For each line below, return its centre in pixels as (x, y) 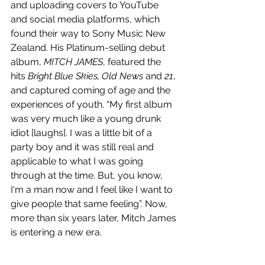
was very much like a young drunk (87, 119)
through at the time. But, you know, (89, 176)
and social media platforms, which (86, 20)
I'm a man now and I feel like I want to (93, 190)
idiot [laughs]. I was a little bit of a (83, 133)
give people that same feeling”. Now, (90, 204)
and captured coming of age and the (92, 91)
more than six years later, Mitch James (95, 218)
